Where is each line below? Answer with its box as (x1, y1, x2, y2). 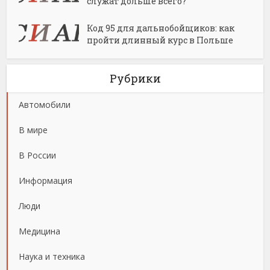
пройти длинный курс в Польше (87, 34, 234, 46)
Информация (19, 175, 73, 187)
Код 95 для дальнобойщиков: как (87, 22, 235, 34)
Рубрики (109, 71, 161, 86)
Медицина (19, 225, 61, 237)
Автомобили (19, 99, 71, 111)
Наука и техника (19, 251, 86, 263)
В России (19, 149, 57, 162)
